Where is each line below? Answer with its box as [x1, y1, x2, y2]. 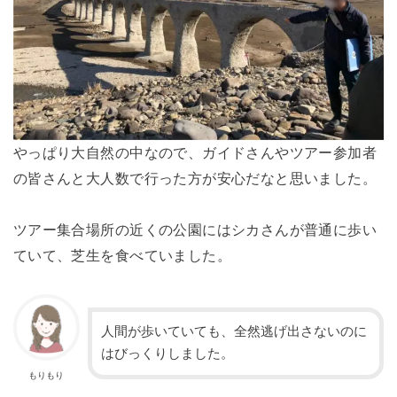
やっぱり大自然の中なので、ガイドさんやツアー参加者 [12, 144, 378, 161]
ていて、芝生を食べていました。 [12, 247, 232, 264]
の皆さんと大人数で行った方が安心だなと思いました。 [12, 170, 378, 187]
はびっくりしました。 [100, 346, 234, 362]
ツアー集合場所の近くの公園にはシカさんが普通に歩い [12, 222, 378, 238]
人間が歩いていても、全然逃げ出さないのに [100, 324, 367, 339]
